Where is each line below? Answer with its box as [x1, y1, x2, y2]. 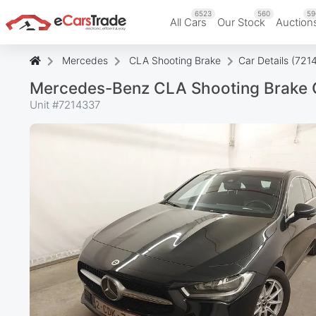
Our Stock [217, 15, 265, 29]
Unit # [30, 97, 59, 111]
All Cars [170, 15, 207, 29]
